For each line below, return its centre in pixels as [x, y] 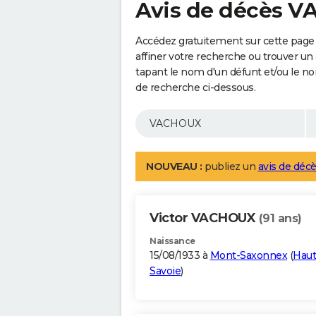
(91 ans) [280, 219]
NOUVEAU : [174, 167]
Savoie [165, 271]
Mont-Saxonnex [248, 256]
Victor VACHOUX [204, 218]
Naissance [172, 241]
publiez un [230, 167]
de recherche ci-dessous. [195, 88]
